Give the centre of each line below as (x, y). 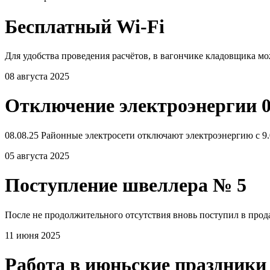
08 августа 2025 (37, 76)
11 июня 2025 (33, 235)
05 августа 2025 (37, 155)
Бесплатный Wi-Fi (85, 26)
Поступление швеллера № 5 (126, 185)
